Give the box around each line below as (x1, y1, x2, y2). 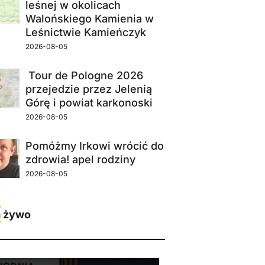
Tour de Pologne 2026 (25, 69, 143, 82)
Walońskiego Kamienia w (25, 12, 154, 25)
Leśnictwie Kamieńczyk (25, 26, 146, 39)
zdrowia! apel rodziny (25, 153, 135, 166)
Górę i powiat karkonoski (25, 96, 153, 109)
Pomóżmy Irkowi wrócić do (25, 140, 164, 153)
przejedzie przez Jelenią (25, 83, 152, 96)
